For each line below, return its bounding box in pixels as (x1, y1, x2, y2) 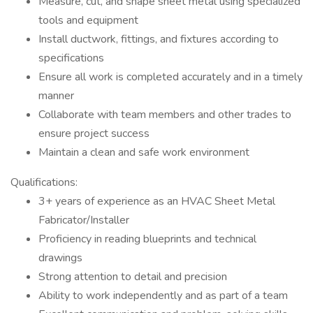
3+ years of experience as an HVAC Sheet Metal (38, 194, 275, 209)
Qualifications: (10, 175, 78, 190)
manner (38, 88, 74, 103)
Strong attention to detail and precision (38, 269, 227, 284)
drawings (38, 250, 82, 265)
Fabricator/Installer (38, 212, 129, 228)
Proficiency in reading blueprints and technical (38, 231, 256, 247)
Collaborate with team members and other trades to (38, 107, 291, 122)
